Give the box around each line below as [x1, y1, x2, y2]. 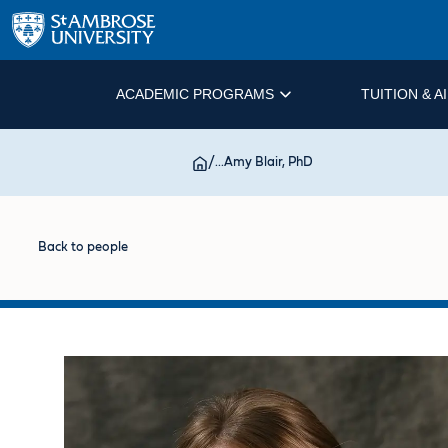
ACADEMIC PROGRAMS [115, 86, 274, 102]
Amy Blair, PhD [224, 156, 313, 169]
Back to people [38, 241, 129, 255]
